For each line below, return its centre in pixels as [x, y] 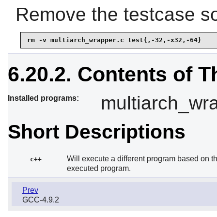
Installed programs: [43, 98]
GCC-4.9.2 [41, 200]
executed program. [99, 169]
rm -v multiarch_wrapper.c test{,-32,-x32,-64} [114, 40]
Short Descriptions [97, 132]
